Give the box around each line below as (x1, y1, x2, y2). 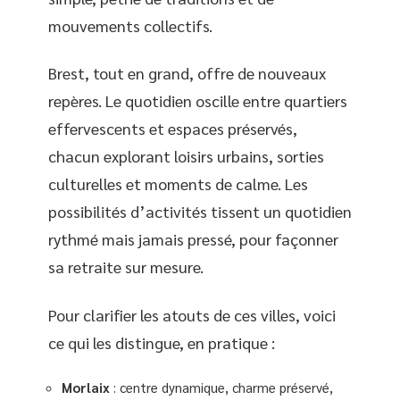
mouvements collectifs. (48, 14, 212, 36)
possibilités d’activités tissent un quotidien (48, 201, 352, 221)
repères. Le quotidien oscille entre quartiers (48, 90, 347, 111)
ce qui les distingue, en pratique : (48, 331, 275, 353)
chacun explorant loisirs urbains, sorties (48, 146, 324, 166)
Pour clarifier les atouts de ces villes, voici (48, 304, 336, 325)
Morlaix (62, 379, 110, 396)
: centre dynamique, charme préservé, (110, 379, 333, 396)
